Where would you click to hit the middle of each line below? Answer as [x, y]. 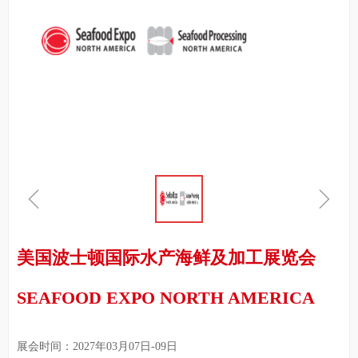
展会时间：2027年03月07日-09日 [97, 346]
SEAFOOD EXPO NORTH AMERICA [166, 298]
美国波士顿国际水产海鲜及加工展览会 [166, 258]
